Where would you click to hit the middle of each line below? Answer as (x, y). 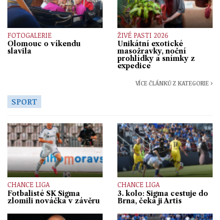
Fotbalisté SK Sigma (44, 193)
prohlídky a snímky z (156, 58)
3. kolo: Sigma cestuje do (163, 193)
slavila (19, 51)
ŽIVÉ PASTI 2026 (143, 35)
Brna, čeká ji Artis (150, 201)
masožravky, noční (152, 51)
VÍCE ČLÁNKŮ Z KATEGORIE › (174, 83)
